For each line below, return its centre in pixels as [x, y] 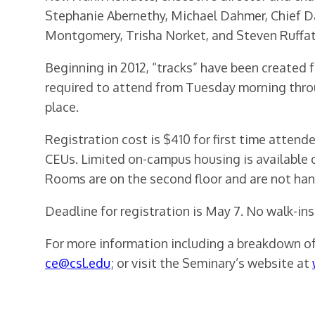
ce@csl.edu [78, 263]
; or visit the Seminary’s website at [211, 263]
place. [62, 107]
